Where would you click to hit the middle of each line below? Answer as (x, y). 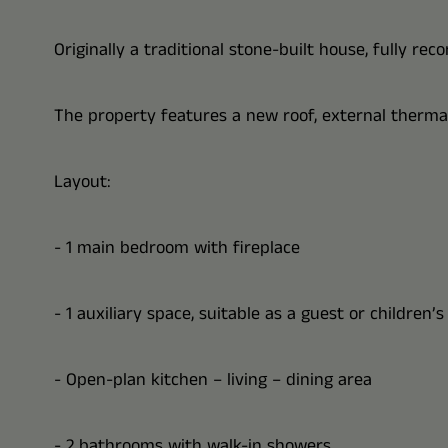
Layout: (82, 182)
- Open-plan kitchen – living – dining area (212, 380)
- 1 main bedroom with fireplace (176, 248)
